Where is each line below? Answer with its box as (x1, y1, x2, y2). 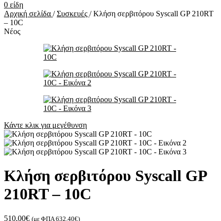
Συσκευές (57, 9, 89, 18)
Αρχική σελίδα (4, 9, 53, 18)
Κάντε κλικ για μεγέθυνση (4, 120, 87, 129)
